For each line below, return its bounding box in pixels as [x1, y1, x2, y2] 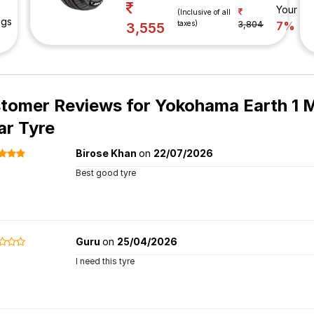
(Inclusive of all [177, 7, 231, 16]
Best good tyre [75, 168, 136, 178]
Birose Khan [75, 147, 139, 159]
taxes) [177, 18, 198, 27]
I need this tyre [75, 256, 135, 266]
